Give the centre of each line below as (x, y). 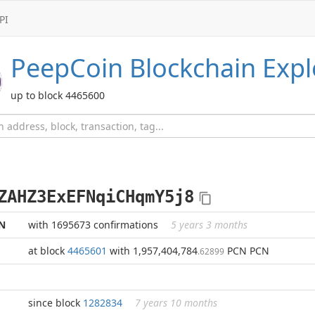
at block (48, 251)
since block (56, 303)
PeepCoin (66, 68)
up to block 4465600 (57, 95)
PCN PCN (247, 251)
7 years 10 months (176, 303)
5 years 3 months (209, 225)
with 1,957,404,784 (152, 251)
